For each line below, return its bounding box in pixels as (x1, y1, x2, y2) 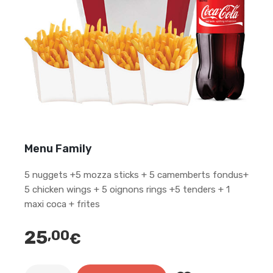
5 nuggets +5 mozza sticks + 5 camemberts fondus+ (24, 169, 249, 180)
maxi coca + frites (24, 199, 100, 210)
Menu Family (24, 142, 92, 155)
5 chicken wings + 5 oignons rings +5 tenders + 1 (24, 184, 230, 195)
